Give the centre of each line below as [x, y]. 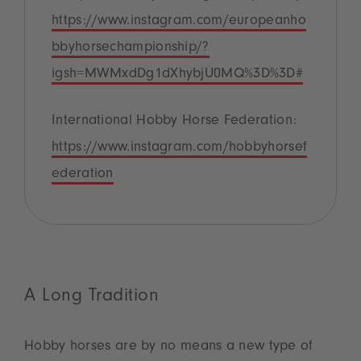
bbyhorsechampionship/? [131, 48]
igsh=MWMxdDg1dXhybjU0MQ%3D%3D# [177, 75]
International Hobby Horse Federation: [174, 121]
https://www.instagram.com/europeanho [179, 21]
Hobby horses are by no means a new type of [169, 347]
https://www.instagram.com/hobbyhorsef [180, 148]
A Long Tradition [91, 297]
